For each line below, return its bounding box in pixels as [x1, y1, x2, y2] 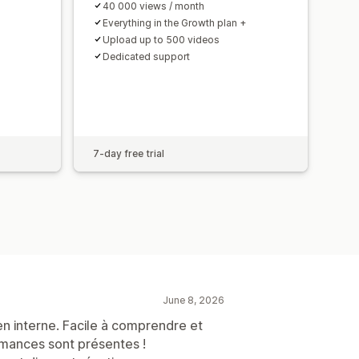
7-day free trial [93, 147, 164, 159]
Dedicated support [103, 50, 190, 63]
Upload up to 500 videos [103, 33, 220, 46]
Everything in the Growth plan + [103, 16, 246, 29]
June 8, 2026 [163, 293, 224, 306]
